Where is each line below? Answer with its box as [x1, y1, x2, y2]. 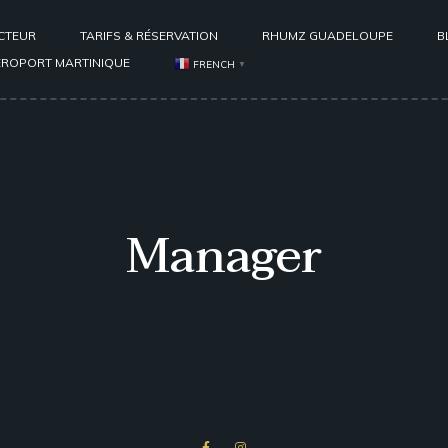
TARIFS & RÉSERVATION [80, 28, 218, 44]
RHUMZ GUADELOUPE [262, 28, 393, 44]
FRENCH [193, 57, 235, 71]
